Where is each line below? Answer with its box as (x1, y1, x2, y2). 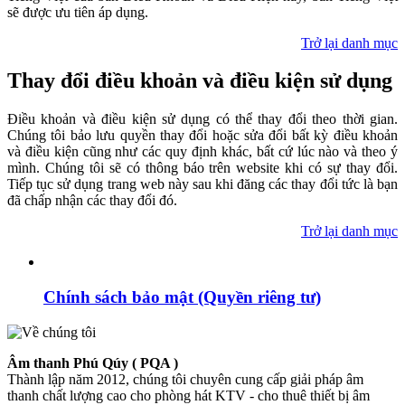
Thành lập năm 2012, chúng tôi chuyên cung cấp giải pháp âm (7, 371, 363, 387)
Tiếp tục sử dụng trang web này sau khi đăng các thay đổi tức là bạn (7, 176, 398, 193)
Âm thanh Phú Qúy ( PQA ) (7, 354, 182, 371)
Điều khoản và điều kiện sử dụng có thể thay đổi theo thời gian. (7, 111, 398, 127)
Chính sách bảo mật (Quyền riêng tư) (43, 287, 321, 307)
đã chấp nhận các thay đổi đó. (7, 193, 177, 209)
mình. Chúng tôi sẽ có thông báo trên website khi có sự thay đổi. (7, 160, 398, 176)
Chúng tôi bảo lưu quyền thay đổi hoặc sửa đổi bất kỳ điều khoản (7, 127, 398, 144)
